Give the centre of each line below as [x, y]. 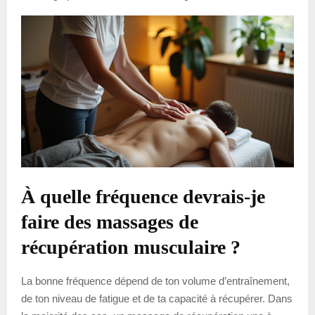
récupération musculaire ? [131, 247]
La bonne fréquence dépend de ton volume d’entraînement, [155, 281]
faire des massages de [110, 222]
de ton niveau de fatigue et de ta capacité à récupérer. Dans [157, 299]
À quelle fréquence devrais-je [143, 197]
